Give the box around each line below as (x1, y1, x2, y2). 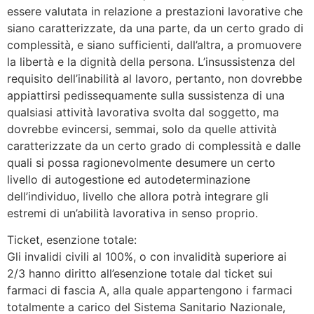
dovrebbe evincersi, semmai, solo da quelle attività (7, 121, 277, 136)
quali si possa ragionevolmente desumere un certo (7, 155, 275, 170)
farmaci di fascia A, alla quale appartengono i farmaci (7, 282, 292, 297)
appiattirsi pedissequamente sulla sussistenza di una (7, 88, 285, 102)
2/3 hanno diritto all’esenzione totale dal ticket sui (7, 266, 273, 280)
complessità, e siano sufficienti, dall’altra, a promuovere (7, 37, 301, 52)
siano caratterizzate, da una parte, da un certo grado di (7, 20, 303, 35)
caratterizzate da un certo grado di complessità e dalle (7, 138, 301, 153)
